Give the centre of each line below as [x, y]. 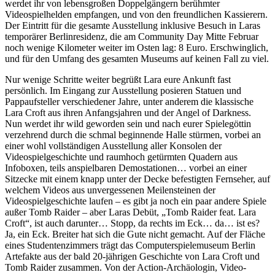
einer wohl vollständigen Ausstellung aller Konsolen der [113, 145]
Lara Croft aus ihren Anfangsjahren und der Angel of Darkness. [128, 112]
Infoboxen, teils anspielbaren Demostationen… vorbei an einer [126, 168]
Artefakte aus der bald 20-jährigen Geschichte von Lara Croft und [132, 256]
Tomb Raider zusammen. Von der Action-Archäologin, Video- [126, 267]
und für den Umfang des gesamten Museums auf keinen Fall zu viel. [137, 58]
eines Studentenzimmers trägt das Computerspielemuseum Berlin [130, 245]
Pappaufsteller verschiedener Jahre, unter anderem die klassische [129, 101]
